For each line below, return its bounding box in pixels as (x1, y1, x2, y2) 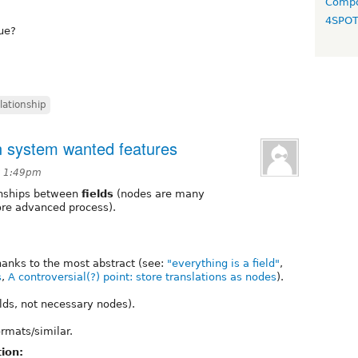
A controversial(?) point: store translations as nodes (8, 270, 276, 283)
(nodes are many (113, 187, 205, 200)
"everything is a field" (167, 257, 280, 269)
